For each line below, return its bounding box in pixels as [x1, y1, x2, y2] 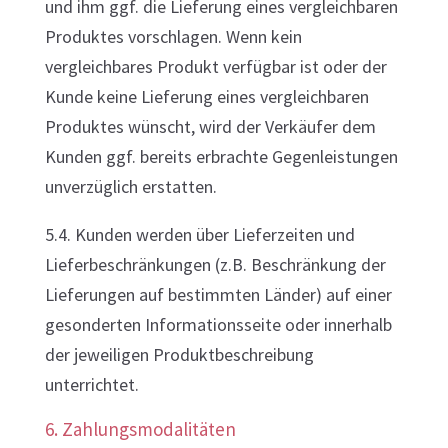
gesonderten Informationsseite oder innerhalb [44, 313, 392, 336]
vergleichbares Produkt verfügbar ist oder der [44, 55, 387, 78]
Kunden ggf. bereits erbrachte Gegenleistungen [44, 145, 398, 168]
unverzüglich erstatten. [44, 175, 217, 198]
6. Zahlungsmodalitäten [44, 417, 236, 441]
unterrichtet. [44, 373, 139, 396]
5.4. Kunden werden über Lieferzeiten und [44, 223, 355, 246]
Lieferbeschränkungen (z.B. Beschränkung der [44, 253, 386, 276]
